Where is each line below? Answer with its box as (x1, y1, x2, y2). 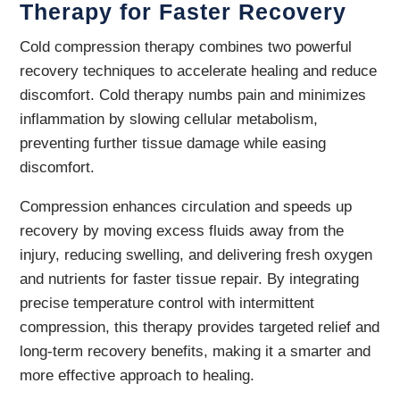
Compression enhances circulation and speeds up (20, 198, 353, 215)
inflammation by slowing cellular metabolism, (20, 111, 319, 128)
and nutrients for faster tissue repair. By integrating (20, 271, 360, 287)
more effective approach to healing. (20, 367, 255, 384)
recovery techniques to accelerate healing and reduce (20, 62, 378, 79)
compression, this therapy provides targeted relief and (20, 319, 380, 336)
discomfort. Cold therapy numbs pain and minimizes (20, 87, 367, 104)
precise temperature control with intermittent (20, 295, 315, 312)
